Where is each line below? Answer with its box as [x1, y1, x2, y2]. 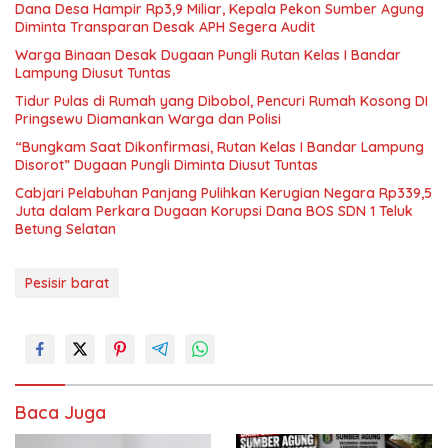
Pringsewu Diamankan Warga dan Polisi [15, 109, 281, 128]
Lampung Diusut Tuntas [15, 63, 171, 82]
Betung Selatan [15, 219, 116, 238]
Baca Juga [15, 400, 106, 424]
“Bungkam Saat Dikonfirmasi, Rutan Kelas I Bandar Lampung [15, 137, 424, 156]
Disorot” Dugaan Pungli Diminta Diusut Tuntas [15, 155, 318, 174]
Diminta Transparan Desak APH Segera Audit [15, 17, 315, 36]
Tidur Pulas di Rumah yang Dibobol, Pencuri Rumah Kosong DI [15, 91, 428, 110]
